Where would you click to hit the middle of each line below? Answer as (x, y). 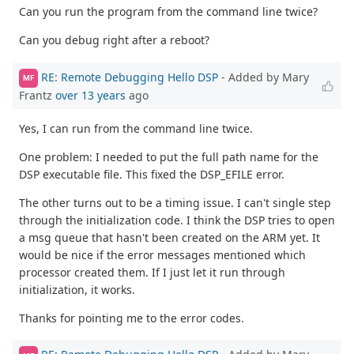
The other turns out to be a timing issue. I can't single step (175, 202)
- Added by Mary (264, 77)
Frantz (37, 95)
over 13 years (90, 95)
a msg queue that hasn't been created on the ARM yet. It (169, 237)
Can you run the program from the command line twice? (168, 11)
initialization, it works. (77, 289)
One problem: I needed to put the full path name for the (169, 156)
